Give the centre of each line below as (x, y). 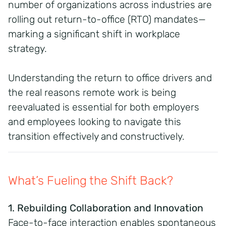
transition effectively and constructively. (96, 136)
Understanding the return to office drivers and (110, 78)
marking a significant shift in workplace (94, 34)
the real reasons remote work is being (92, 92)
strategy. (27, 48)
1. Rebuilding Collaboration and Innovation (106, 208)
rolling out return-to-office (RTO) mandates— (107, 19)
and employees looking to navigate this (95, 122)
